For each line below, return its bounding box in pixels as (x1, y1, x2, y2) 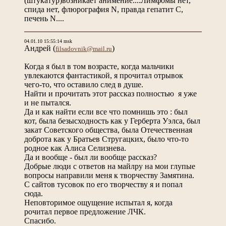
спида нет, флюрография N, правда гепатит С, (24, 5, 183, 14)
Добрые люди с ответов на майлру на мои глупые (24, 161, 195, 171)
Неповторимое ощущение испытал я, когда (24, 198, 173, 207)
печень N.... (24, 14, 64, 23)
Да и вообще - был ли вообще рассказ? (24, 152, 157, 161)
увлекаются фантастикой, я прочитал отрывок (24, 71, 183, 80)
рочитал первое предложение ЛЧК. (24, 207, 146, 216)
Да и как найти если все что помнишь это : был (24, 107, 188, 116)
